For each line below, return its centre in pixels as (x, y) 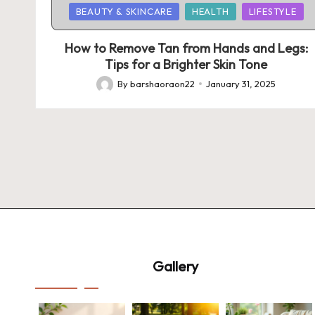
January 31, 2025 (241, 83)
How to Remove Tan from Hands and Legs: (186, 48)
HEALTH (210, 11)
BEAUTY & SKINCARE (124, 11)
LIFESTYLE (272, 11)
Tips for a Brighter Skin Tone (186, 64)
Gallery (175, 266)
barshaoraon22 (163, 83)
